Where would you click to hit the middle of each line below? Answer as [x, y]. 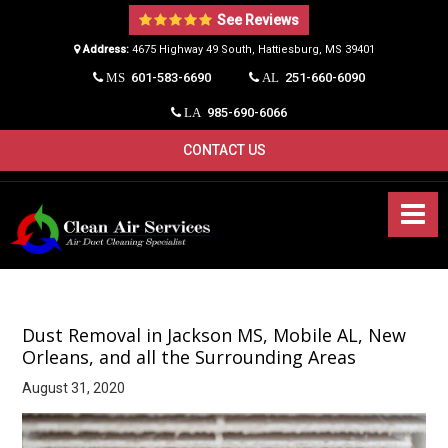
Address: [105, 49]
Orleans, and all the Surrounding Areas [189, 357]
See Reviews [258, 20]
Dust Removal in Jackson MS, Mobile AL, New [214, 335]
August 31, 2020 [74, 388]
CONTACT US [224, 150]
